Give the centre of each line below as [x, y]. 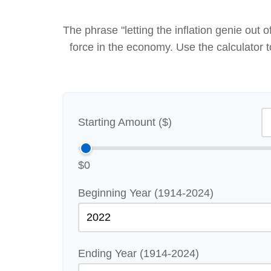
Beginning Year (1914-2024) [146, 193]
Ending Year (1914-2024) [139, 253]
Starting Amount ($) [125, 122]
